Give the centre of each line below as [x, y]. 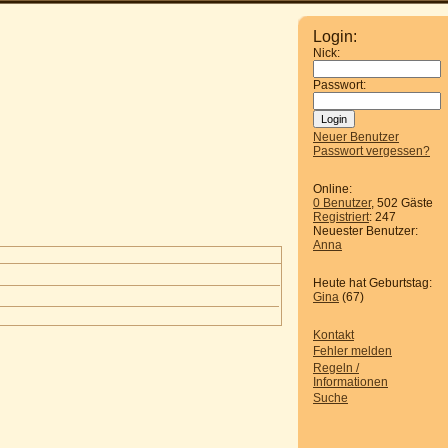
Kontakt [333, 335]
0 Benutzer [342, 203]
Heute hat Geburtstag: [372, 283]
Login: [335, 36]
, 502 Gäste [402, 203]
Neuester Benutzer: [365, 231]
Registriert [341, 217]
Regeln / [336, 367]
